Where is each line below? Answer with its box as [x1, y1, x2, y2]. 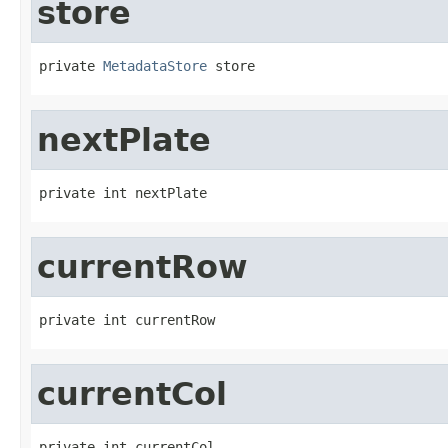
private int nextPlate [39, 184, 207, 201]
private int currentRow [39, 311, 215, 328]
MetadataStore [103, 57, 207, 74]
